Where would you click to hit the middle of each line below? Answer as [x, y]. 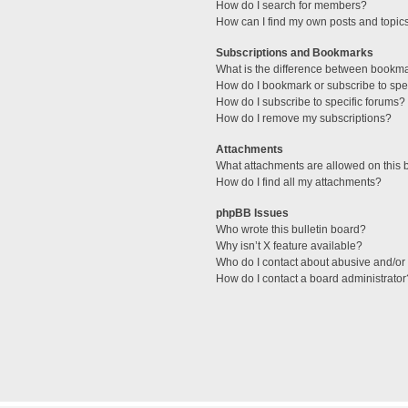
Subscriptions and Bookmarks [294, 53]
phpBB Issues [252, 214]
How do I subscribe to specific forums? [310, 102]
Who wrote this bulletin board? [291, 230]
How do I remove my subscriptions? [303, 119]
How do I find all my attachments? [298, 183]
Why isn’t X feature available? [289, 246]
